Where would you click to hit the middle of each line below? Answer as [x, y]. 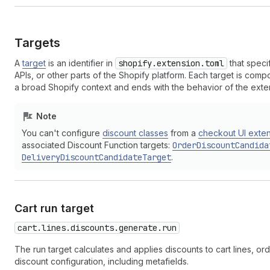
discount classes [135, 133]
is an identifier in [80, 63]
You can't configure [62, 133]
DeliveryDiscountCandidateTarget [96, 157]
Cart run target [54, 208]
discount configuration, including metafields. [102, 261]
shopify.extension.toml [171, 63]
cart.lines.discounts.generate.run [97, 228]
